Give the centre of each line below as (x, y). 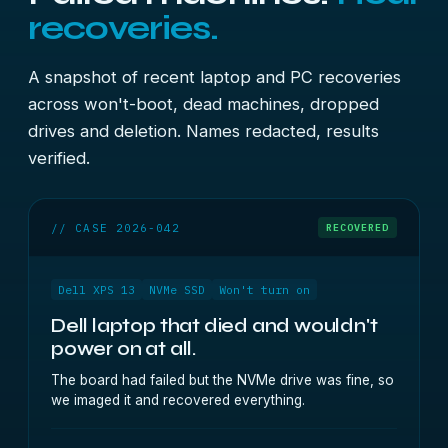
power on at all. (123, 348)
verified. (59, 158)
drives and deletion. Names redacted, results (203, 131)
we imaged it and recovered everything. (178, 400)
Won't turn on (264, 289)
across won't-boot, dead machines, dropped (203, 104)
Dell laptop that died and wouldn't (214, 325)
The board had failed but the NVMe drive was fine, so (222, 380)
